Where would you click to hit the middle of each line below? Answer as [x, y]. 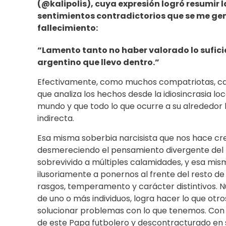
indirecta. [56, 119]
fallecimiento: [68, 28]
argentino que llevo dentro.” [98, 63]
